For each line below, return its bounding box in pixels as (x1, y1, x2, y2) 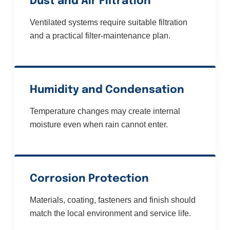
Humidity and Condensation (30, 84, 184, 96)
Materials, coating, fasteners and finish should (30, 196, 196, 205)
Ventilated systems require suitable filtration (30, 18, 187, 27)
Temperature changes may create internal (30, 107, 180, 116)
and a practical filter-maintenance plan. (30, 31, 170, 41)
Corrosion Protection (30, 173, 149, 185)
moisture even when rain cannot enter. (30, 120, 168, 129)
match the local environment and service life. (30, 209, 191, 218)
